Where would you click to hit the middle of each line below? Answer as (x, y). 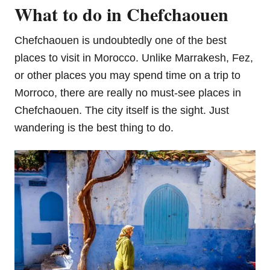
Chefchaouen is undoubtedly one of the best (121, 41)
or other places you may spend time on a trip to (127, 76)
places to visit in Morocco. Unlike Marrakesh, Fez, (134, 58)
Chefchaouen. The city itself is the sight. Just (122, 111)
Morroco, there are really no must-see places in (128, 93)
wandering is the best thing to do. (94, 128)
